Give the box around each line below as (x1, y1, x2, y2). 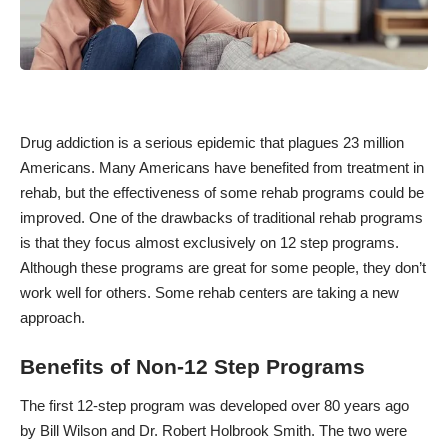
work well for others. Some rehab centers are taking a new (20, 284, 399, 302)
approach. (20, 309, 85, 327)
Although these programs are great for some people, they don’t (20, 259, 426, 277)
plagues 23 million (288, 134, 404, 152)
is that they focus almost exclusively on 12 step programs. (20, 234, 399, 252)
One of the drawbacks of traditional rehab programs (85, 209, 423, 227)
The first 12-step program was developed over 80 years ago (20, 397, 409, 415)
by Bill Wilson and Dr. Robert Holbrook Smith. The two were (20, 422, 407, 440)
